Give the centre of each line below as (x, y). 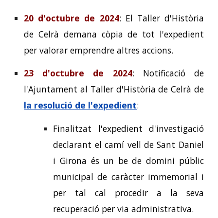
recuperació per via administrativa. (124, 209)
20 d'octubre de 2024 (72, 18)
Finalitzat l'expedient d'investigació (128, 128)
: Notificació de (168, 73)
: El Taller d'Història (161, 18)
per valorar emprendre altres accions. (99, 50)
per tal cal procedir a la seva (128, 192)
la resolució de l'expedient (81, 105)
